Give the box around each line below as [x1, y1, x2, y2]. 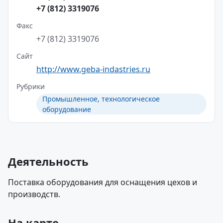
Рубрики [16, 82, 45, 91]
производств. [8, 189, 60, 200]
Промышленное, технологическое [42, 94, 160, 104]
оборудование [42, 105, 91, 114]
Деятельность [8, 154, 89, 169]
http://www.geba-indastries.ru [36, 64, 150, 75]
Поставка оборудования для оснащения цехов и [8, 177, 197, 188]
